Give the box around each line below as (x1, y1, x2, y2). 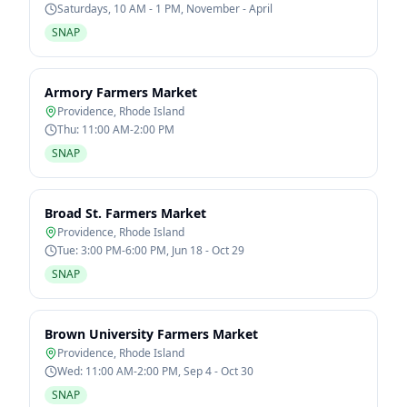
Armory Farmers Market (45, 84, 197, 101)
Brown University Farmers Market (45, 325, 258, 342)
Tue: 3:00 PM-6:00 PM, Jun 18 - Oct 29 (57, 243, 244, 258)
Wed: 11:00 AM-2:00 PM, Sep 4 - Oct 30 (57, 363, 253, 379)
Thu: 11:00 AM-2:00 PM (57, 122, 174, 137)
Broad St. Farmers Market (45, 204, 206, 222)
